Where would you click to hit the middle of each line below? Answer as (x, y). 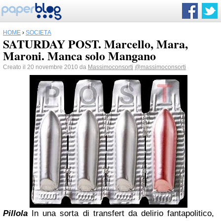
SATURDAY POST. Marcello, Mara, (95, 44)
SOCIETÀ (38, 33)
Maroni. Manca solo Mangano (79, 55)
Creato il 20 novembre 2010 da (45, 67)
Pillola (15, 213)
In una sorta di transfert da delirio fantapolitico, (123, 213)
